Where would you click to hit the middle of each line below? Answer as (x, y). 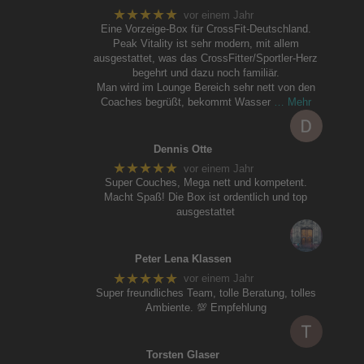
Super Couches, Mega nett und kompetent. (206, 183)
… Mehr (292, 102)
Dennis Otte (183, 149)
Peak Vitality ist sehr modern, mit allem (206, 44)
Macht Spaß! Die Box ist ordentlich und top (206, 197)
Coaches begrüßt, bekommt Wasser (185, 102)
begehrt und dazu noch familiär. (206, 73)
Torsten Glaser (183, 354)
